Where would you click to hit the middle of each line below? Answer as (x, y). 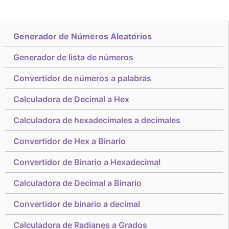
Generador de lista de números (73, 57)
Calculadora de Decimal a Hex (71, 99)
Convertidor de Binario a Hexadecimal (87, 162)
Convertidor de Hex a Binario (70, 141)
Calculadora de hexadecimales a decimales (97, 120)
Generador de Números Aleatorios (83, 36)
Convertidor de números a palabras (82, 78)
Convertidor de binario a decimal (77, 204)
